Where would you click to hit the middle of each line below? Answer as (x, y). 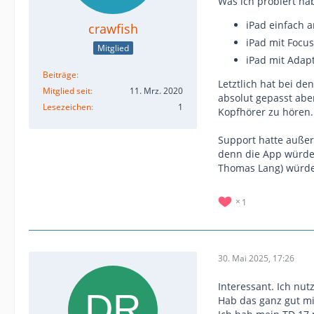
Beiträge (60, 75)
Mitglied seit (67, 91)
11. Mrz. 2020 (156, 91)
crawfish (113, 28)
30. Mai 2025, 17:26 (256, 258)
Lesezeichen (67, 107)
